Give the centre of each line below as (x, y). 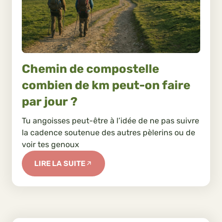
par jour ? (50, 102)
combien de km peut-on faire (106, 85)
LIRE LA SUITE (60, 163)
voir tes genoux (51, 144)
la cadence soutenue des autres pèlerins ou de (109, 132)
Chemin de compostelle (90, 69)
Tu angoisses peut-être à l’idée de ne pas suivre (111, 120)
